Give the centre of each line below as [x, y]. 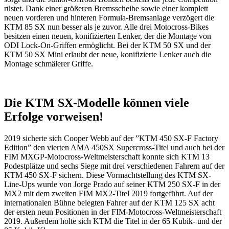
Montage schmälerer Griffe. [49, 64]
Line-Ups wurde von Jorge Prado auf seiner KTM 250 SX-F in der [112, 185]
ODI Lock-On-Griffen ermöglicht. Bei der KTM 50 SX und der [107, 45]
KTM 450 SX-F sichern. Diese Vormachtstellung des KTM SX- [108, 175]
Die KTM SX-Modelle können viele [97, 103]
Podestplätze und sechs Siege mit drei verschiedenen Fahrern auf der [114, 166]
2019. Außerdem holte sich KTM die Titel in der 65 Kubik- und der [113, 221]
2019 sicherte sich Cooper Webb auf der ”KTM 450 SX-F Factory [111, 139]
